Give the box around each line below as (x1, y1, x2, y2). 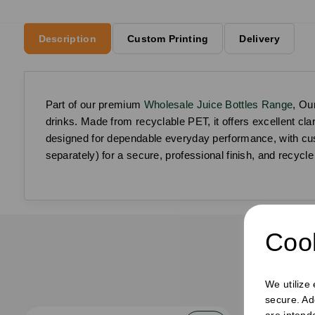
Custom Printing (127, 32, 209, 44)
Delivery (239, 32, 280, 44)
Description (38, 32, 96, 44)
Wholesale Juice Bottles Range (143, 98, 293, 110)
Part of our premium (45, 98, 144, 110)
